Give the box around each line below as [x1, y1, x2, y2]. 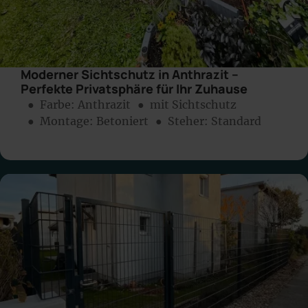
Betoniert [96, 114, 148, 129]
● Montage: [27, 114, 96, 129]
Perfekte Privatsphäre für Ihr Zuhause [21, 80, 247, 98]
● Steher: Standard [155, 114, 261, 129]
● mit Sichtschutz [137, 98, 236, 112]
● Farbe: [27, 98, 78, 112]
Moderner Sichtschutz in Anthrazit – [21, 66, 239, 83]
